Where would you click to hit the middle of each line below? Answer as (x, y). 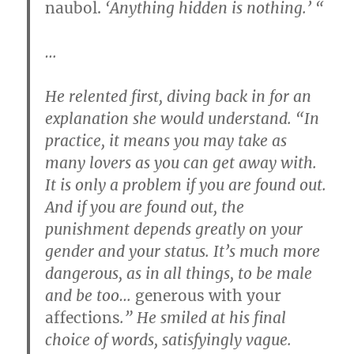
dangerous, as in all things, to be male (179, 274)
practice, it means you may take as (166, 141)
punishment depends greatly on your (174, 230)
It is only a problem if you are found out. (186, 185)
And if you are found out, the (145, 207)
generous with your (209, 296)
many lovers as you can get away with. (181, 163)
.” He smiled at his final (203, 318)
